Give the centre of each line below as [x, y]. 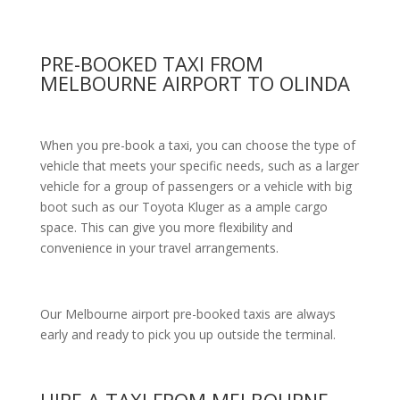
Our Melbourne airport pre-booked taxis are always [187, 314]
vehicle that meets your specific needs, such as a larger [199, 166]
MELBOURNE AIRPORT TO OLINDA [195, 83]
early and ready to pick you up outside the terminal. [187, 334]
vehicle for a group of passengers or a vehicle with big [196, 186]
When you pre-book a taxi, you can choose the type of [197, 145]
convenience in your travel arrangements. [159, 248]
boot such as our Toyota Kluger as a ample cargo [183, 207]
